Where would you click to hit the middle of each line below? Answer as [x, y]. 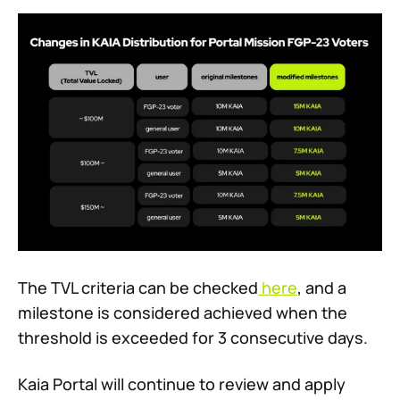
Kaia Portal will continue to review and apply [182, 383]
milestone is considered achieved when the [183, 312]
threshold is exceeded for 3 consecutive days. [193, 337]
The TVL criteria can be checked [138, 287]
